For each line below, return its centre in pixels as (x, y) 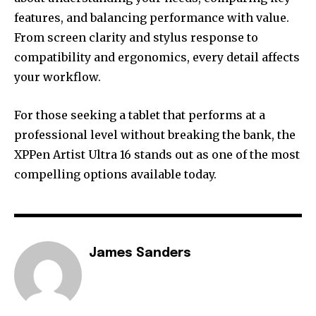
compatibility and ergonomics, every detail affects (157, 57)
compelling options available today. (115, 175)
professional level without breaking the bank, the (155, 135)
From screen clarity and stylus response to (136, 38)
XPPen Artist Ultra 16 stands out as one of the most (157, 155)
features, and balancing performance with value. (152, 18)
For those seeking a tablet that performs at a (140, 115)
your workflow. (57, 77)
